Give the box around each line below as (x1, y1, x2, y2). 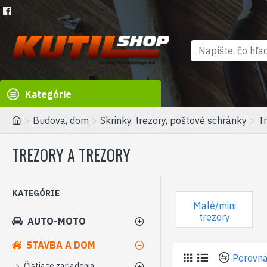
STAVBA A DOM (26, 239, 95, 251)
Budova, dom (33, 114, 89, 126)
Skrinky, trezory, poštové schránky (100, 114, 247, 126)
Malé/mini (193, 200, 236, 212)
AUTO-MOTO (27, 215, 86, 227)
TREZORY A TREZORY (12, 143, 131, 166)
